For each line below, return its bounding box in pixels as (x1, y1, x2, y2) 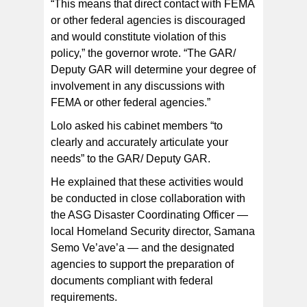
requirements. (51, 291, 117, 304)
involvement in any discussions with (51, 80, 225, 93)
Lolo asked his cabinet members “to (51, 120, 223, 132)
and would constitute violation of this (51, 31, 226, 43)
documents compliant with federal (51, 275, 213, 287)
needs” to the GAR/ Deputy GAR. (51, 153, 210, 165)
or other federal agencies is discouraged (51, 14, 245, 27)
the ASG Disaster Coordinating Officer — (51, 209, 248, 221)
